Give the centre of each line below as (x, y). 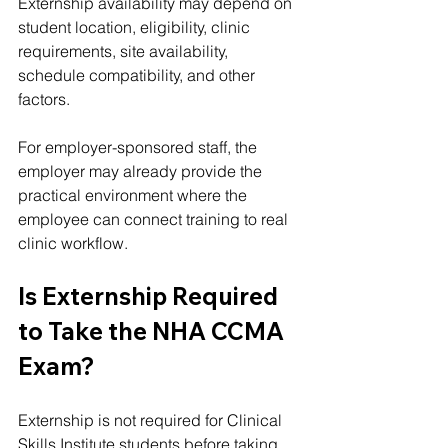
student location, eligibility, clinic (136, 26)
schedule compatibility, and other (138, 74)
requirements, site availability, (125, 50)
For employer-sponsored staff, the (139, 146)
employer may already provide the (142, 170)
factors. (44, 98)
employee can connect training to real (155, 218)
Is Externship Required (150, 295)
